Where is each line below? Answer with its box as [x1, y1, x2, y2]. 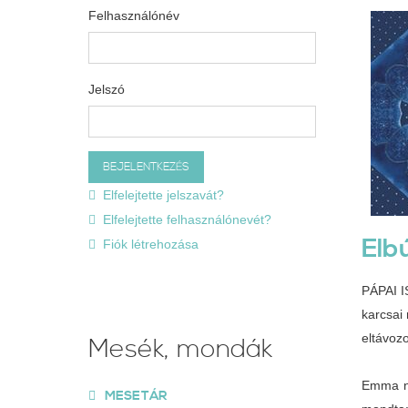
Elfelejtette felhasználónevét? [103, 212, 271, 227]
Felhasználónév [88, 8, 179, 23]
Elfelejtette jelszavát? [103, 188, 224, 202]
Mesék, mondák [88, 333, 272, 366]
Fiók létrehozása [103, 237, 199, 251]
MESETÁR [105, 388, 167, 404]
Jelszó [88, 82, 125, 97]
